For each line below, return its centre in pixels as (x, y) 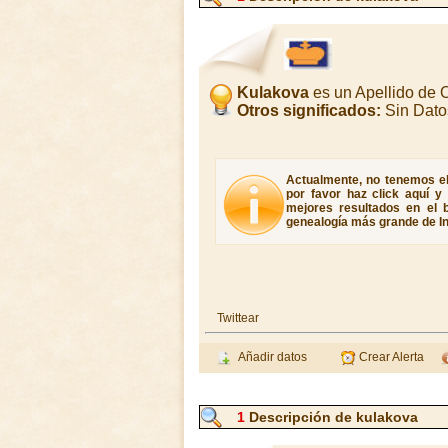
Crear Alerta (389, 357)
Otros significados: (309, 110)
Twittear (238, 318)
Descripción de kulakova (331, 417)
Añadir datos (269, 357)
